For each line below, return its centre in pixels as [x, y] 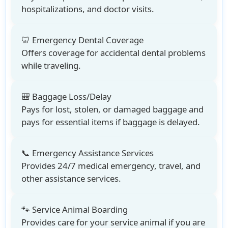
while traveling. [51, 66]
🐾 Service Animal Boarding [75, 210]
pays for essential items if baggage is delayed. [111, 122]
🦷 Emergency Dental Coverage [83, 40]
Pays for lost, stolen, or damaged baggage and [113, 109]
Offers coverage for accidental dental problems [114, 53]
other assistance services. [72, 179]
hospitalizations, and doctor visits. [88, 9]
